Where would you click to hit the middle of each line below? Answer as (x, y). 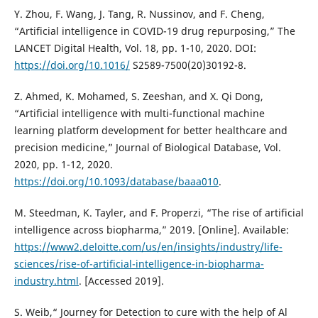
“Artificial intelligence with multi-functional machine (139, 113)
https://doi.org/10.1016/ (72, 65)
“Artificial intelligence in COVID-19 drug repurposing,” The (154, 31)
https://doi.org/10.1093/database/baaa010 (116, 181)
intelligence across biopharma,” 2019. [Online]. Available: (151, 229)
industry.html (46, 280)
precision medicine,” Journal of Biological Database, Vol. (147, 147)
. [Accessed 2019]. (121, 280)
